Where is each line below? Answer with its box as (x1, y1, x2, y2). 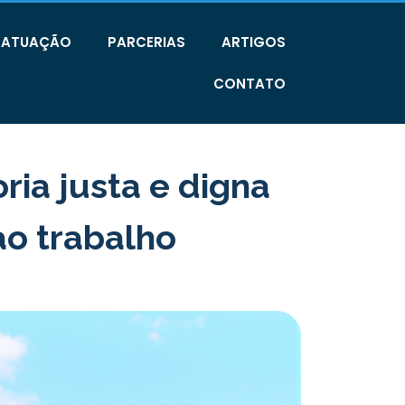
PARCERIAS (108, 33, 185, 52)
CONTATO (213, 74, 286, 93)
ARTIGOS (221, 33, 286, 52)
